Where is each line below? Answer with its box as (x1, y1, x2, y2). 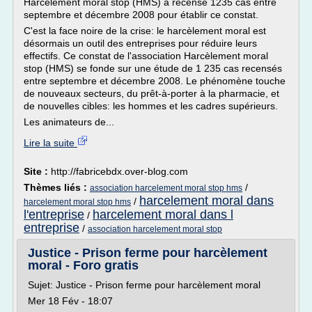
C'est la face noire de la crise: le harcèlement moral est (24, 25, 266, 36)
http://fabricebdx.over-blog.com (51, 166, 188, 177)
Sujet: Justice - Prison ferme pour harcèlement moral (28, 279, 269, 290)
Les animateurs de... (24, 116, 114, 127)
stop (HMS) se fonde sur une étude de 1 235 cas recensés (24, 63, 282, 74)
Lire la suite (24, 137, 77, 148)
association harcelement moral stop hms (90, 183, 242, 193)
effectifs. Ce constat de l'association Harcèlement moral (24, 50, 268, 61)
